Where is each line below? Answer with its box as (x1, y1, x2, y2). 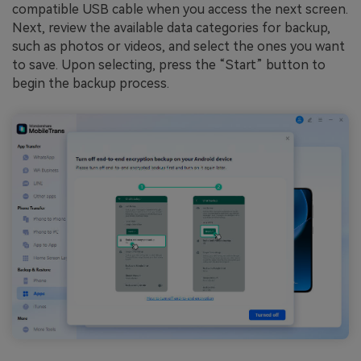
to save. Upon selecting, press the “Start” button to (12, 57, 326, 73)
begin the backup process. (12, 76, 169, 92)
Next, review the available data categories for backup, (12, 20, 330, 36)
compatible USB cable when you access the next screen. (12, 2, 348, 18)
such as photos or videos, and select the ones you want (12, 39, 345, 55)
